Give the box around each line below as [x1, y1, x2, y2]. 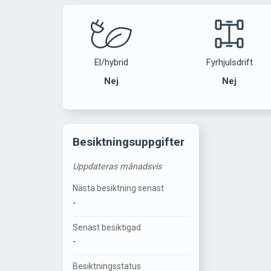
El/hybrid [94, 57, 128, 68]
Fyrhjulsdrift [206, 57, 253, 68]
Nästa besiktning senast [73, 183, 164, 194]
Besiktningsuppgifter [73, 135, 184, 149]
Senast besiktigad [73, 222, 141, 232]
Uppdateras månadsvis [73, 162, 162, 172]
